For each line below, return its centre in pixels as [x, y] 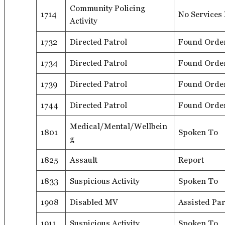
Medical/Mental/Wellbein [119, 126]
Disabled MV [94, 202]
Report [191, 160]
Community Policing [107, 8]
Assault [84, 160]
